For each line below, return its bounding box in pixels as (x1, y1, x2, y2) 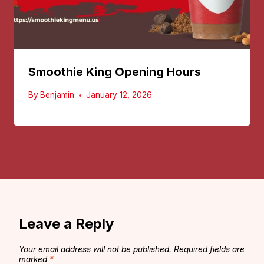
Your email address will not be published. (19, 245, 171, 255)
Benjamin (40, 90, 75, 100)
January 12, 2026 (86, 90, 153, 100)
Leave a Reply (19, 215, 114, 233)
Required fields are (174, 245, 245, 255)
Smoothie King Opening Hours (28, 65, 201, 80)
